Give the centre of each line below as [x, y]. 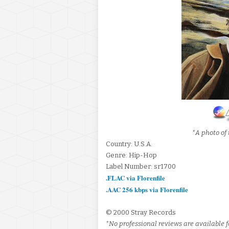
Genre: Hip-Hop [131, 155]
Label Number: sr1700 [141, 166]
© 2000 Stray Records [141, 212]
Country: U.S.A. [129, 144]
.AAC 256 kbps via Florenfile [147, 189]
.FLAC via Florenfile [135, 178]
